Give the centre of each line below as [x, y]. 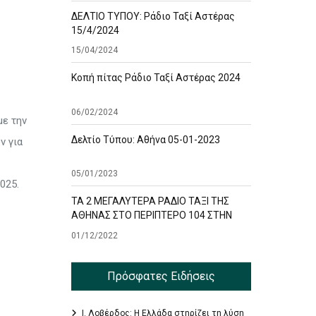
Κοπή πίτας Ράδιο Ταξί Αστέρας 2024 [156, 78]
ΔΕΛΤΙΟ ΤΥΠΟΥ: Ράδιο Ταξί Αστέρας [153, 16]
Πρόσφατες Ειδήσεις [161, 276]
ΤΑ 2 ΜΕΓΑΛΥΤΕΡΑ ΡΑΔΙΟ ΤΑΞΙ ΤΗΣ [150, 201]
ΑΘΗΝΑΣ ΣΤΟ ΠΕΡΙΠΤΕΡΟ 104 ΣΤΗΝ [152, 215]
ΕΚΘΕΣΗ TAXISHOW [115, 229]
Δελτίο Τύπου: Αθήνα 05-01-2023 [146, 139]
